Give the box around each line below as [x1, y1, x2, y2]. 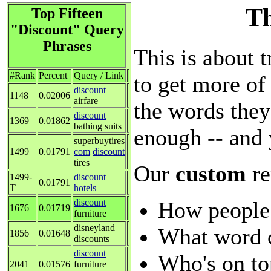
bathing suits [74, 121, 122, 132]
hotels [74, 183, 96, 194]
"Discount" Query [10, 22, 124, 38]
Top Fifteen [31, 5, 103, 22]
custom [175, 160, 252, 186]
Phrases [43, 38, 91, 54]
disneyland [74, 223, 115, 233]
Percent [39, 70, 67, 81]
